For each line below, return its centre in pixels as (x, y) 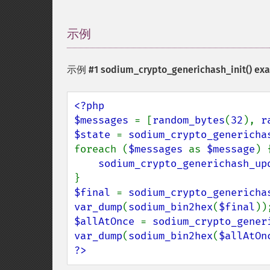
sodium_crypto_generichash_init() (176, 70)
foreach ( (101, 149)
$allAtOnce (107, 221)
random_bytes (189, 120)
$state (95, 135)
